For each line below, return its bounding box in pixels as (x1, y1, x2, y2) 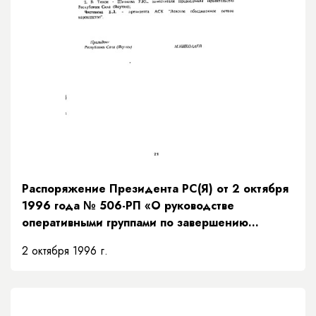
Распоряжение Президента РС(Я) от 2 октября (22, 180, 288, 197)
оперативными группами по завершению (22, 214, 248, 231)
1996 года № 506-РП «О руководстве (22, 197, 234, 214)
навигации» (22, 231, 87, 248)
